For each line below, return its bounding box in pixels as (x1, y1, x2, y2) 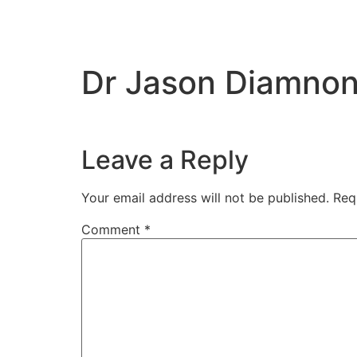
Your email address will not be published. (81, 190, 329, 206)
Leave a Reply (81, 144, 249, 176)
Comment (81, 222, 144, 238)
